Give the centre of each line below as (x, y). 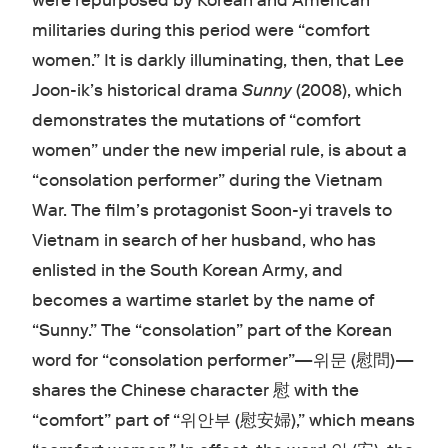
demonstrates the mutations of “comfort (196, 121)
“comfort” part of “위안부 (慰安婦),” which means (223, 421)
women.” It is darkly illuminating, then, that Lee (217, 61)
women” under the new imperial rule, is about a (219, 151)
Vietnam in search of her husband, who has (203, 241)
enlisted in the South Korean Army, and (187, 271)
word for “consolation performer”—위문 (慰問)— (222, 361)
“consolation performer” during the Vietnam (207, 181)
